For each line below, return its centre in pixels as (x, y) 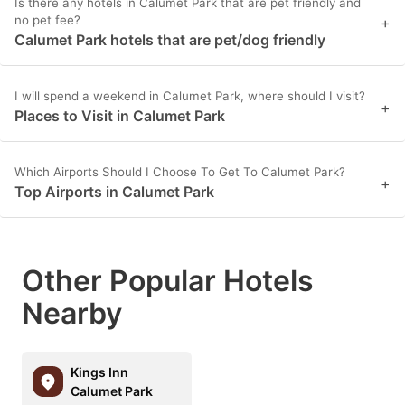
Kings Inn (99, 372)
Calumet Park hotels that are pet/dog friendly (170, 40)
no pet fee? (47, 20)
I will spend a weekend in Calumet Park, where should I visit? (190, 96)
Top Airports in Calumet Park (114, 192)
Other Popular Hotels (168, 281)
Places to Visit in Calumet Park (120, 116)
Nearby (72, 314)
